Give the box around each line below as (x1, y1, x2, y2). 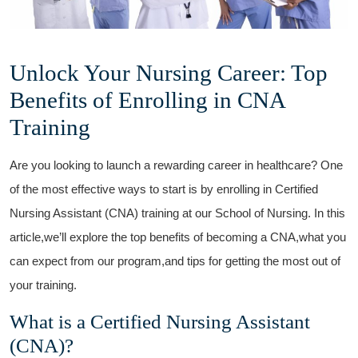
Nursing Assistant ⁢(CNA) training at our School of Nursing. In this (10, 205, 345, 220)
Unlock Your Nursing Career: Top (10, 59, 328, 86)
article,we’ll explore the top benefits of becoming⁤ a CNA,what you (10, 229, 346, 244)
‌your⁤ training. (10, 277, 77, 292)
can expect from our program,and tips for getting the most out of (10, 253, 340, 268)
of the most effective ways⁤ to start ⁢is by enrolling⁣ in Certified (10, 181, 318, 196)
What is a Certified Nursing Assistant (10, 310, 310, 332)
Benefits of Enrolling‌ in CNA (10, 86, 284, 113)
